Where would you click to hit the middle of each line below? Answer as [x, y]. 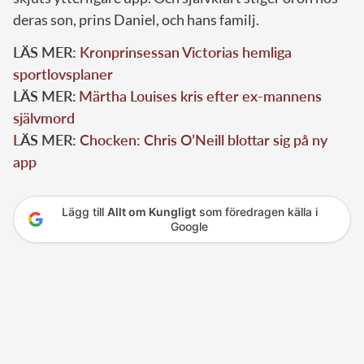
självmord [44, 117]
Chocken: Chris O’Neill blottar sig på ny [204, 139]
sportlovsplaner [63, 74]
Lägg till [84, 211]
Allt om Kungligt [151, 211]
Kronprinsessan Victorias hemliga [186, 52]
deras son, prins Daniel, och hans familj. [136, 19]
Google [189, 226]
